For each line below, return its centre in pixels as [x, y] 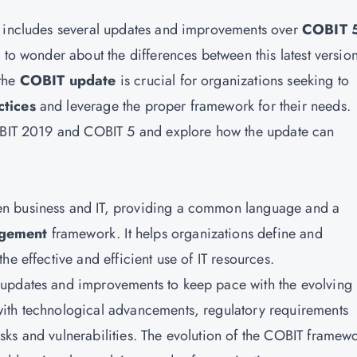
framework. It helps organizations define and [185, 233]
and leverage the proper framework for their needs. [193, 106]
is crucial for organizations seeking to [233, 80]
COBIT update [68, 80]
